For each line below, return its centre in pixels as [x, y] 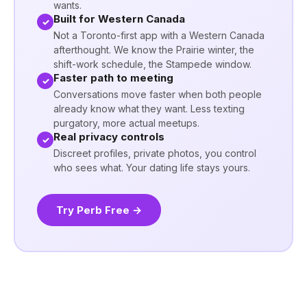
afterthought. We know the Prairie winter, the [154, 50]
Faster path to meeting [113, 78]
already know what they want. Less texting [149, 109]
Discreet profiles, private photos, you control [155, 153]
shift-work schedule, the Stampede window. [152, 64]
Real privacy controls [109, 137]
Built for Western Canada [119, 19]
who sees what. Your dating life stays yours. [152, 168]
